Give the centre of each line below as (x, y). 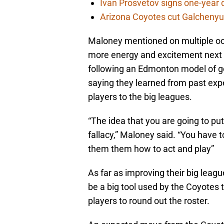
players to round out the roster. (149, 201)
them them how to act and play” (151, 149)
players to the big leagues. (140, 97)
